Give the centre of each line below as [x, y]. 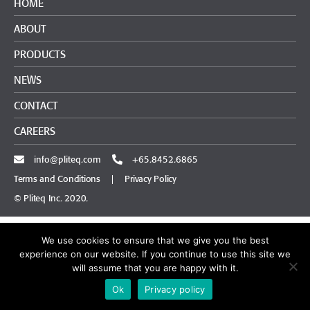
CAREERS [35, 131]
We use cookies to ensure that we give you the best [155, 240]
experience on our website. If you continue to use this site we [155, 254]
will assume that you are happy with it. [155, 268]
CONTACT [36, 106]
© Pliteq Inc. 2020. [51, 199]
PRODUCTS [40, 55]
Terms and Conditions [57, 179]
